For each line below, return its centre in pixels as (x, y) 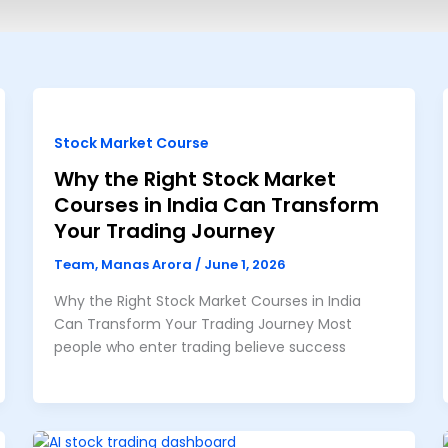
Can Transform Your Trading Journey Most (203, 323)
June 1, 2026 (245, 265)
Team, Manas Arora (125, 265)
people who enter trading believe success (200, 346)
